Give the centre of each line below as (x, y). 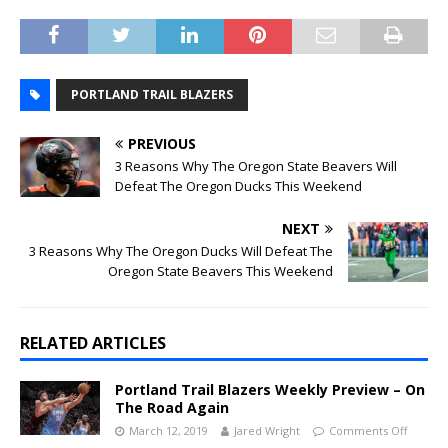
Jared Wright (267, 431)
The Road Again (172, 408)
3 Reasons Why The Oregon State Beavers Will (256, 166)
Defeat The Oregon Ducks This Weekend (238, 186)
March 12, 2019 (168, 431)
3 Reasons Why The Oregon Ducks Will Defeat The (181, 251)
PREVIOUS (162, 144)
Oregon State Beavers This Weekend (220, 271)
